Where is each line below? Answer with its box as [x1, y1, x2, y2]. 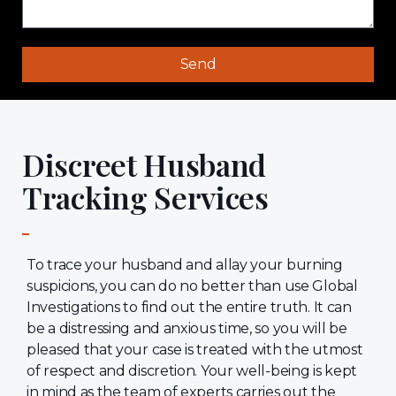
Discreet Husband [22, 144, 267, 186]
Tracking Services [22, 177, 269, 218]
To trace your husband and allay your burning [27, 256, 343, 274]
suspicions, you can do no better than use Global [27, 278, 358, 295]
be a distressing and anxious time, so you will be [27, 320, 347, 338]
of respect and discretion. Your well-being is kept [27, 362, 358, 380]
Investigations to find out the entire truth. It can [27, 299, 352, 316]
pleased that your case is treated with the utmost [27, 341, 363, 359]
